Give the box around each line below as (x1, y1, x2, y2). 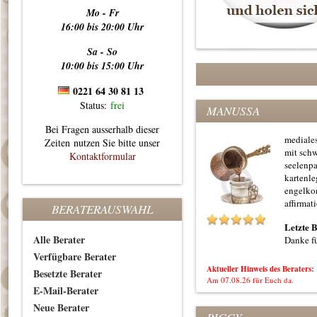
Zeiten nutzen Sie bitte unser (45, 136, 160, 149)
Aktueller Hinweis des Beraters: (207, 263, 314, 275)
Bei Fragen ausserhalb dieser (45, 122, 159, 136)
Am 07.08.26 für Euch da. (207, 275, 294, 285)
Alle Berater (33, 232, 85, 247)
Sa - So (87, 45, 117, 59)
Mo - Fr (86, 6, 119, 20)
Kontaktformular (69, 149, 136, 163)
